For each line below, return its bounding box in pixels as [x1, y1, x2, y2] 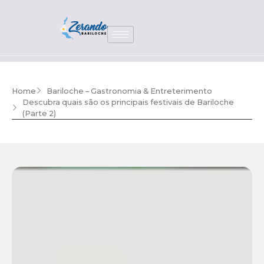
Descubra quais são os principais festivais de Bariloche [22, 98, 234, 107]
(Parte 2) [22, 109, 56, 118]
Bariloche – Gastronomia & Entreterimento [46, 87, 212, 95]
